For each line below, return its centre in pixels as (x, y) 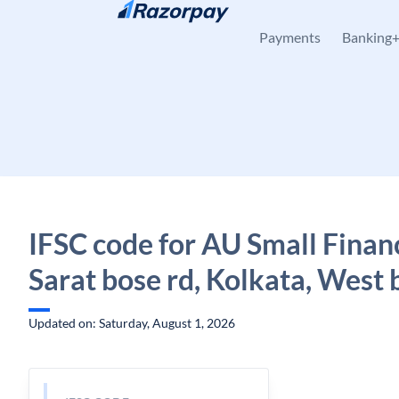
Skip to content (85, 23)
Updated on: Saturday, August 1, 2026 (132, 323)
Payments (290, 37)
